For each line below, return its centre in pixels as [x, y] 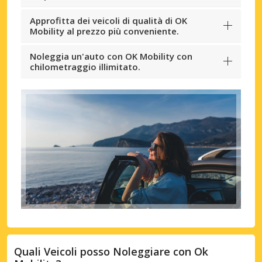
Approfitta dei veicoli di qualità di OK [108, 20]
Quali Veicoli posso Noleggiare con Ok [111, 252]
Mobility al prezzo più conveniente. [104, 31]
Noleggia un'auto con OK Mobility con [111, 56]
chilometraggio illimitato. [85, 66]
